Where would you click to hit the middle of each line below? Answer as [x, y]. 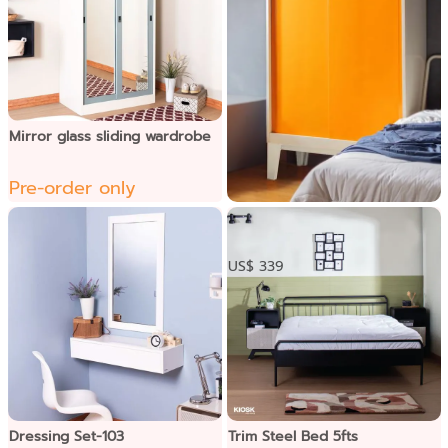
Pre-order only [72, 187]
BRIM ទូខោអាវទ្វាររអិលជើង [330, 217]
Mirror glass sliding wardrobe [109, 136]
